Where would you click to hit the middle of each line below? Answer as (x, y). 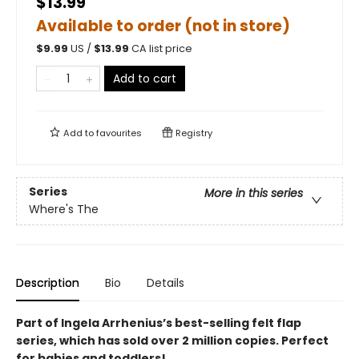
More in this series (254, 194)
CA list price (162, 48)
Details (165, 283)
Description (48, 283)
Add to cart (145, 79)
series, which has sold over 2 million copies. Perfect (172, 341)
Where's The (64, 210)
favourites (119, 133)
